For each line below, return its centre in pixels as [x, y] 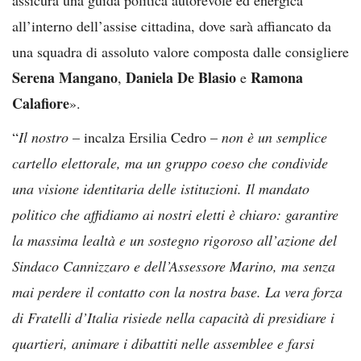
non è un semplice [274, 137]
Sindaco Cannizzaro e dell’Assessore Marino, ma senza [174, 266]
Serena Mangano [65, 77]
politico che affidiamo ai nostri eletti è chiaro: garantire [175, 214]
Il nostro [44, 137]
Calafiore [41, 103]
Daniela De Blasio [181, 77]
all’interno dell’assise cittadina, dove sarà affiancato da [172, 25]
